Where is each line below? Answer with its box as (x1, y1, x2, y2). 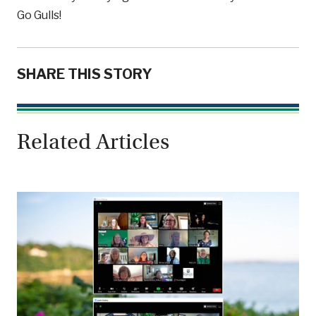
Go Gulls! (17, 8, 61, 22)
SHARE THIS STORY (17, 65, 152, 83)
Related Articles (17, 128, 169, 155)
